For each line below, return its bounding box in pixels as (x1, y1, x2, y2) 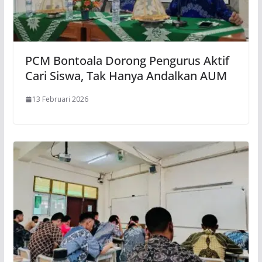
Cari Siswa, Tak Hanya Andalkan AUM (25, 68, 227, 84)
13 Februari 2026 (32, 94, 88, 105)
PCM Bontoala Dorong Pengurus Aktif (25, 53, 229, 69)
